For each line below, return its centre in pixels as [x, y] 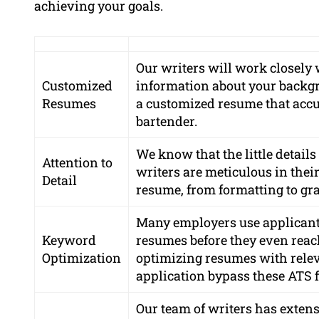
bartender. [167, 121]
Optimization [82, 258]
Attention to [77, 163]
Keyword [69, 240]
